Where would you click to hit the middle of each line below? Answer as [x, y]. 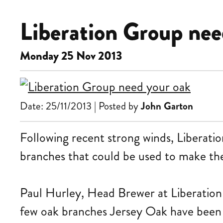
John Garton [167, 106]
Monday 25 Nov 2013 [71, 56]
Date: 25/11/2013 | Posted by [80, 106]
